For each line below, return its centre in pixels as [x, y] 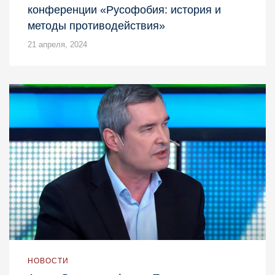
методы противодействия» [96, 25]
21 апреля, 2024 [57, 44]
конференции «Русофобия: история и [124, 10]
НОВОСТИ [48, 261]
